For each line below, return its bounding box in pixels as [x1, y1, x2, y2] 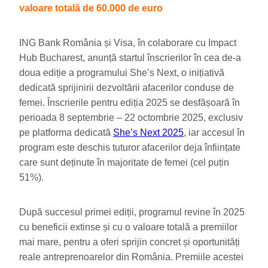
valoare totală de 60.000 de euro [19, 3, 163, 14]
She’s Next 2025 [113, 127, 184, 138]
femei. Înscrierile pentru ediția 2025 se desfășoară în [19, 98, 240, 108]
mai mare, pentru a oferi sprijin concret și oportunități [19, 236, 240, 247]
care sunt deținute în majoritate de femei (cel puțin [19, 157, 229, 168]
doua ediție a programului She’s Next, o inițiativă [19, 68, 224, 78]
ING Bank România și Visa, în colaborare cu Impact [19, 38, 236, 48]
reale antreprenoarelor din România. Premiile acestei [19, 251, 243, 262]
